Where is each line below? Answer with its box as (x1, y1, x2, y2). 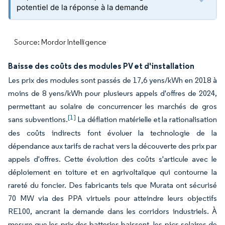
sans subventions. (8, 115, 68, 124)
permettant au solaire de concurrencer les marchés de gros (8, 101, 217, 111)
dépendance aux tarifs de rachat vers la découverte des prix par (8, 141, 217, 151)
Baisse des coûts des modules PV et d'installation (8, 61, 194, 71)
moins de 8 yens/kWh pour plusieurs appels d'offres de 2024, (8, 88, 217, 98)
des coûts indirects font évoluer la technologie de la (8, 128, 217, 138)
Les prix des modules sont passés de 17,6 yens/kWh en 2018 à (8, 75, 217, 85)
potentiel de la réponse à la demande (17, 3, 148, 12)
